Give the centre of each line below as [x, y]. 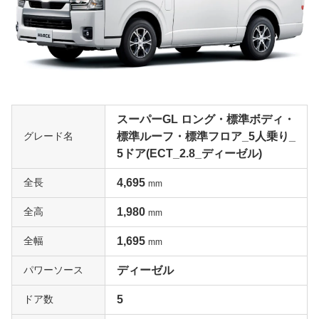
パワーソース [53, 270]
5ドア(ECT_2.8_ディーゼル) [189, 154]
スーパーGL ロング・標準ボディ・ [206, 120]
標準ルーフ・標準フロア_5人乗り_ [206, 137]
